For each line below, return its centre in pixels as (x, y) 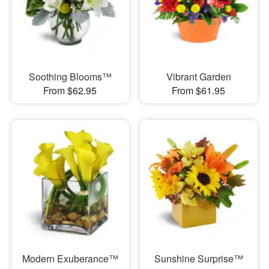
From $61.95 (199, 91)
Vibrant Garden (198, 77)
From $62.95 (70, 91)
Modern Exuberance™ (70, 259)
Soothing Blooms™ (70, 77)
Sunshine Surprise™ (198, 259)
